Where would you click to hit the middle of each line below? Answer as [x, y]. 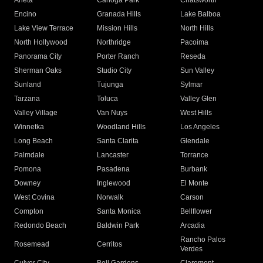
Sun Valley [197, 71]
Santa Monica [119, 212]
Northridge [114, 43]
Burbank [193, 169]
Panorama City [38, 57]
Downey [27, 183]
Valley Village [36, 113]
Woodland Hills [122, 127]
